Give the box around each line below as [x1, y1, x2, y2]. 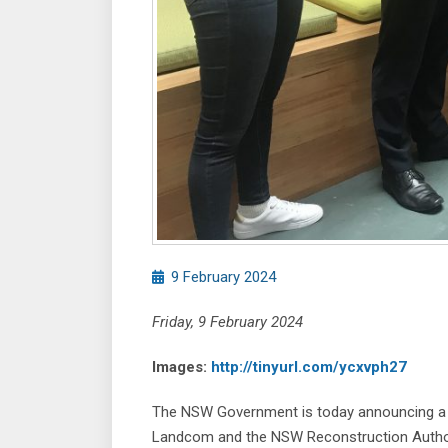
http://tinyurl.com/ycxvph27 [211, 358, 407, 377]
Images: [152, 358, 211, 377]
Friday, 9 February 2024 [152, 313, 303, 332]
